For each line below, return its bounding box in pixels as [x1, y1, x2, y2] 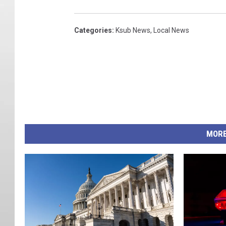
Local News [153, 26, 189, 35]
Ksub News [116, 26, 150, 35]
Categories [74, 26, 112, 35]
